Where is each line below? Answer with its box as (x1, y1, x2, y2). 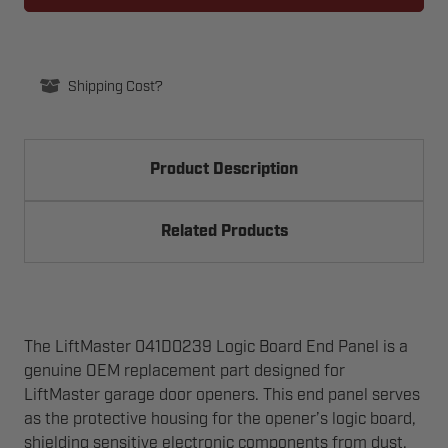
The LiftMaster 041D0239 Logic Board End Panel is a (24, 337, 408, 357)
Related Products (160, 224, 288, 240)
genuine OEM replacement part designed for (24, 361, 345, 381)
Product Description (150, 162, 298, 178)
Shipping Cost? (68, 78, 163, 95)
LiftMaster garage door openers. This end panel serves (24, 385, 420, 405)
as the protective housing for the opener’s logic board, (24, 409, 416, 429)
